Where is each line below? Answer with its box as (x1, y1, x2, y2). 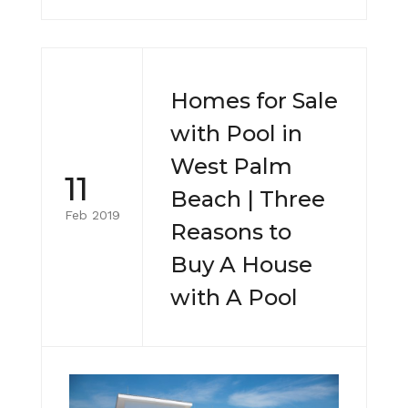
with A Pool (170, 283, 298, 311)
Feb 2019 (65, 208, 120, 222)
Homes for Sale (170, 87, 338, 114)
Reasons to (170, 218, 291, 245)
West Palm (170, 152, 292, 179)
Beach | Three (170, 185, 325, 212)
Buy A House (170, 250, 312, 278)
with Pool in (170, 119, 302, 147)
